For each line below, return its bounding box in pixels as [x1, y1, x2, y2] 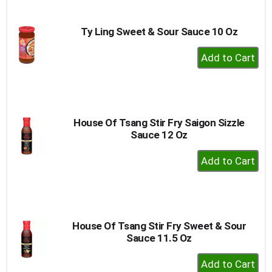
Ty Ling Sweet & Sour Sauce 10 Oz [81, 25, 237, 38]
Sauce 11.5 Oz [126, 231, 192, 244]
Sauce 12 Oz [131, 128, 188, 141]
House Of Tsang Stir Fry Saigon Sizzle [73, 116, 245, 129]
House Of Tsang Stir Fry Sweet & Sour [72, 219, 246, 232]
